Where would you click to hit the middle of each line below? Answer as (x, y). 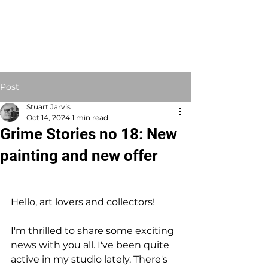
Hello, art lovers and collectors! (83, 202)
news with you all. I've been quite (91, 245)
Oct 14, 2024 (48, 118)
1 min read (90, 118)
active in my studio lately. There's (90, 259)
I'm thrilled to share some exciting (94, 231)
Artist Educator (56, 45)
